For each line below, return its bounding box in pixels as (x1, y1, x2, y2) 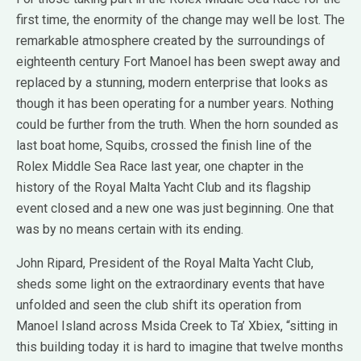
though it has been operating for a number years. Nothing (16, 96, 334, 112)
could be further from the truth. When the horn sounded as (16, 117, 338, 133)
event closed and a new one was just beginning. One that (16, 201, 334, 217)
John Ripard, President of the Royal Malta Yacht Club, (16, 255, 313, 272)
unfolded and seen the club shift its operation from (16, 297, 301, 313)
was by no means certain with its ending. (16, 222, 243, 238)
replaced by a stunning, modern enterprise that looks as (16, 75, 328, 91)
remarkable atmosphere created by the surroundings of (16, 33, 326, 49)
